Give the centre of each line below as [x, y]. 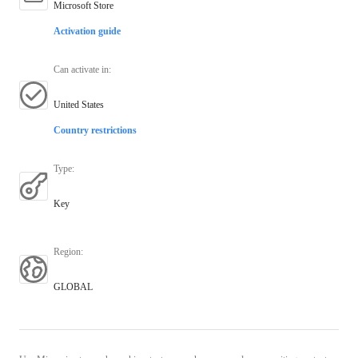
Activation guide [87, 31]
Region [67, 251]
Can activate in [81, 69]
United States [79, 104]
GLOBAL [73, 286]
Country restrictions [95, 130]
